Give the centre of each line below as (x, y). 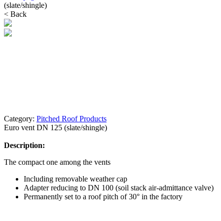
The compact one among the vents (57, 162)
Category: (20, 119)
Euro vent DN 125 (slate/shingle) (55, 128)
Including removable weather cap (75, 179)
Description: (24, 145)
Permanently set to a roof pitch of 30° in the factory (103, 197)
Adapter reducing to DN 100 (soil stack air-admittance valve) (119, 188)
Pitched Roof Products (72, 119)
